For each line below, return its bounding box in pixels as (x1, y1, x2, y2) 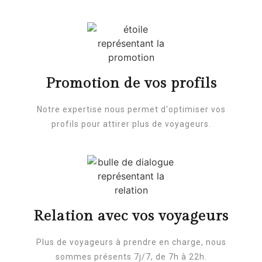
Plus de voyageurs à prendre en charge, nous (36, 237, 226, 247)
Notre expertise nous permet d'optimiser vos (36, 104, 226, 114)
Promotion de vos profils (45, 74, 217, 92)
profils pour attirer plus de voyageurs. (51, 119, 211, 129)
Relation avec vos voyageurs (33, 207, 229, 225)
